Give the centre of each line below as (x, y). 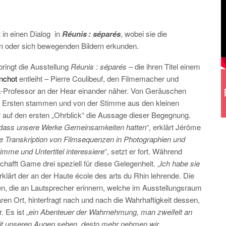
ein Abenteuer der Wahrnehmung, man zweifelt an (110, 212)
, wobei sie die (144, 34)
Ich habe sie (180, 163)
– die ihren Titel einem (163, 66)
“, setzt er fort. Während (143, 151)
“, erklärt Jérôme (174, 127)
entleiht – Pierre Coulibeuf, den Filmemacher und (98, 78)
